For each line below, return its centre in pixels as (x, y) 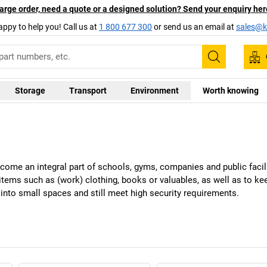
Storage (30, 90)
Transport (88, 90)
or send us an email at (194, 27)
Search (232, 65)
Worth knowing (230, 90)
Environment (154, 90)
